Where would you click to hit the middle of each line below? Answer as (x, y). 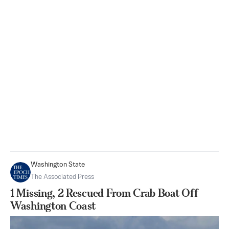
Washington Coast (53, 205)
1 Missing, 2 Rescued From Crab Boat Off (104, 193)
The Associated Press (62, 177)
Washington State (58, 165)
